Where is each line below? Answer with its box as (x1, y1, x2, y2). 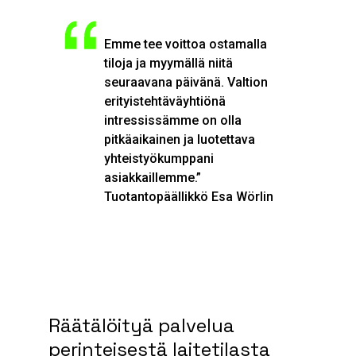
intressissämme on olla (104, 112, 242, 128)
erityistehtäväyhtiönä (104, 93, 226, 109)
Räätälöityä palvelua (48, 313, 234, 339)
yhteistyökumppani (104, 150, 215, 166)
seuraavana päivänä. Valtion (104, 74, 269, 90)
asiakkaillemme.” (104, 169, 202, 185)
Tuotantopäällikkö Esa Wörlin (104, 188, 274, 204)
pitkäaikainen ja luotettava (104, 131, 256, 147)
